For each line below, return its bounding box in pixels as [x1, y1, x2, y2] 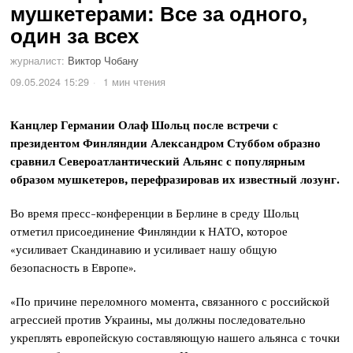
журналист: [10, 53, 65, 68]
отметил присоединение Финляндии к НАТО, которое [10, 223, 288, 239]
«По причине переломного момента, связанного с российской [10, 293, 330, 309]
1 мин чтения [100, 74, 166, 89]
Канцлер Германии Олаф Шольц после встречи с [10, 117, 279, 132]
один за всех [10, 20, 139, 50]
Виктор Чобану [68, 53, 139, 68]
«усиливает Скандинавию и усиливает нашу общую [10, 241, 277, 257]
